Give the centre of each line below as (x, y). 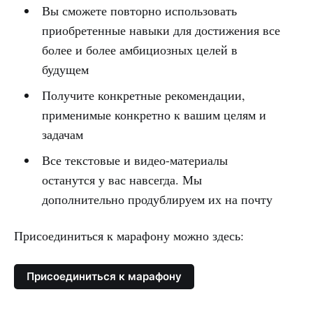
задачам (64, 134)
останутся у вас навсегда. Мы (122, 179)
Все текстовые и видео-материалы (134, 160)
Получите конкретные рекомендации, (143, 95)
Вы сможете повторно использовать (139, 10)
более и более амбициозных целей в (139, 49)
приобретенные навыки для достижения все (161, 30)
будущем (65, 69)
